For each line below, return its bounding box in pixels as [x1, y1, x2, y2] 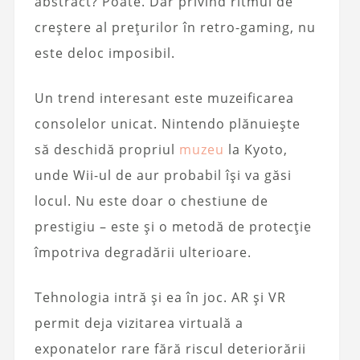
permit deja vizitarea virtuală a [34, 314, 243, 333]
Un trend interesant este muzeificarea [34, 89, 294, 108]
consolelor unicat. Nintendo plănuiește [34, 115, 301, 133]
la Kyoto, [223, 141, 288, 159]
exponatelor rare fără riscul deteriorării [34, 340, 306, 358]
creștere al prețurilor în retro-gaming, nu [34, 18, 316, 37]
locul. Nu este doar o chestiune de [34, 192, 268, 211]
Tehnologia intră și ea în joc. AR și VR [34, 288, 286, 307]
